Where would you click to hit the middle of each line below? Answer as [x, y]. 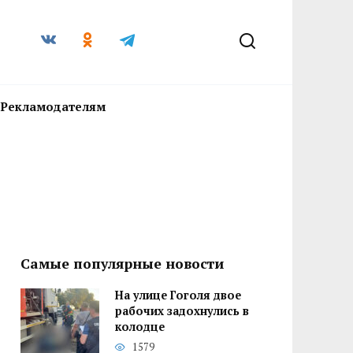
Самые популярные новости [122, 264]
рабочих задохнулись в [182, 311]
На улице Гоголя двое [178, 295]
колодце [140, 327]
